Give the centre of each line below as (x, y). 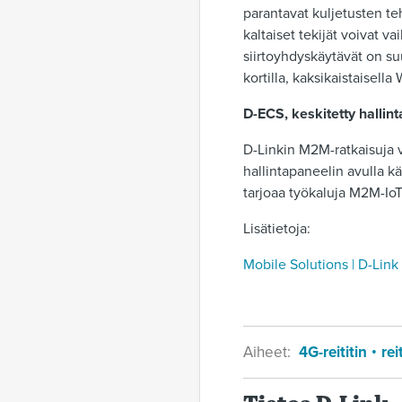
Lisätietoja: (279, 229)
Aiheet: (269, 352)
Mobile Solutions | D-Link (321, 265)
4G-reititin (335, 352)
